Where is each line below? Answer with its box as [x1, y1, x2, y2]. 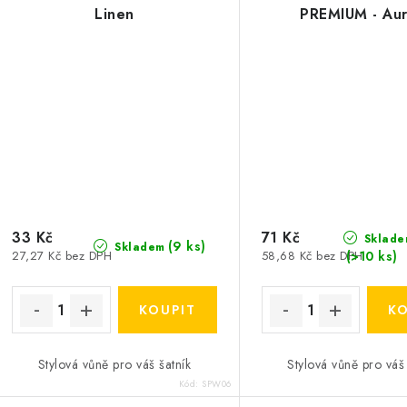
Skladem [110, 239, 165, 256]
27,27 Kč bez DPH [12, 247, 112, 265]
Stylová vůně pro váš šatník [37, 355, 192, 374]
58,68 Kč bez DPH [261, 247, 363, 265]
